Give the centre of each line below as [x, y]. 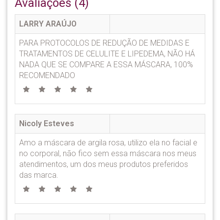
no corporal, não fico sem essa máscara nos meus [108, 153]
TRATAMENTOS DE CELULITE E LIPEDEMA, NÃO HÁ [107, 54]
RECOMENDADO [47, 75]
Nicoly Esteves [47, 123]
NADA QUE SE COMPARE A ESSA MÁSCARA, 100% [106, 64]
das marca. [39, 175]
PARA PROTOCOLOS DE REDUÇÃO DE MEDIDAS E [104, 43]
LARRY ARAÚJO [48, 24]
